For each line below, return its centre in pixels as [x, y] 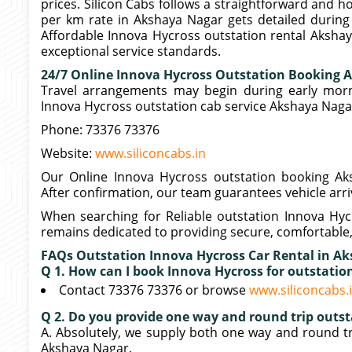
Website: [68, 153]
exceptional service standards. [131, 51]
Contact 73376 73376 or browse [154, 290]
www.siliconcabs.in [150, 153]
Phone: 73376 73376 [100, 130]
